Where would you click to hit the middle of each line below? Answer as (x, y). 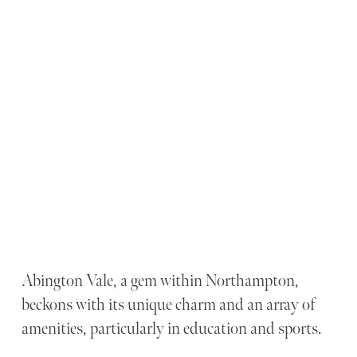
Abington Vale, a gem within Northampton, (161, 281)
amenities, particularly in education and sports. (172, 329)
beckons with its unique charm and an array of (169, 305)
